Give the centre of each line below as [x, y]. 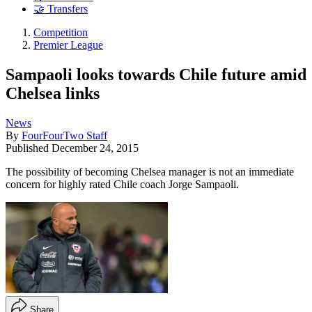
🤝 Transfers [61, 9]
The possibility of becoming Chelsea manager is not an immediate [150, 171]
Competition [61, 33]
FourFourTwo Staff [64, 135]
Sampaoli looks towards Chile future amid [156, 74]
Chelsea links [53, 93]
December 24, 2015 [95, 148]
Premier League [68, 45]
